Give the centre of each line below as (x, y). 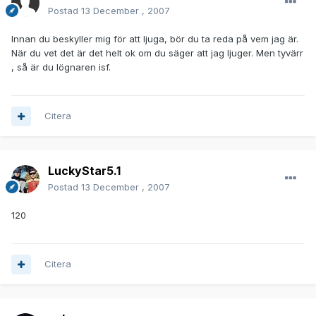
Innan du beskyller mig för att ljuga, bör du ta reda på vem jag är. (155, 39)
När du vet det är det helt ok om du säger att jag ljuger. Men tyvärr (157, 53)
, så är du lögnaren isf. (61, 67)
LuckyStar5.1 (84, 171)
